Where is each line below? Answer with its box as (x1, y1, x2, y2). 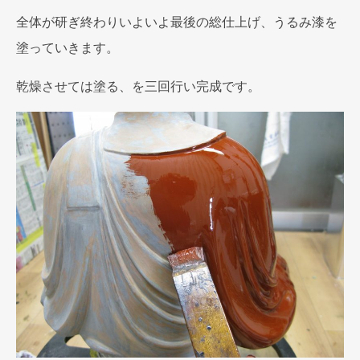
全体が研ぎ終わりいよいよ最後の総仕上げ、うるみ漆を (16, 13, 337, 31)
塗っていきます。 (16, 39, 119, 56)
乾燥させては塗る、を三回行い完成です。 (16, 77, 260, 95)
